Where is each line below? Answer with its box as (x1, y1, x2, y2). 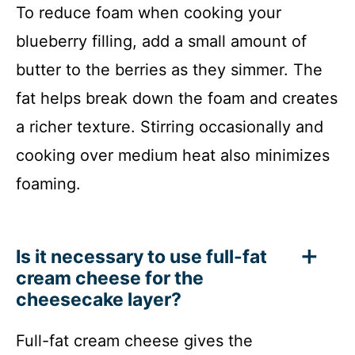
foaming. (16, 174, 81, 193)
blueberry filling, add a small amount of (16, 31, 307, 51)
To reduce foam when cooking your (16, 2, 281, 22)
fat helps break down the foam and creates (16, 88, 338, 108)
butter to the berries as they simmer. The (16, 59, 323, 79)
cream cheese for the (16, 266, 204, 289)
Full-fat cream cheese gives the (16, 330, 253, 350)
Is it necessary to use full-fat (16, 245, 267, 268)
